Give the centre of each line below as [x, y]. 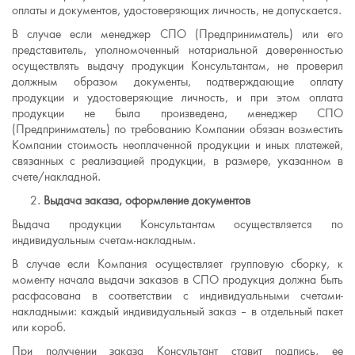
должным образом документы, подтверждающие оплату [177, 82]
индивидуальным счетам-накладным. [104, 240]
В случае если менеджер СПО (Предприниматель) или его [177, 34]
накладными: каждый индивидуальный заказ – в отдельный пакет [177, 311]
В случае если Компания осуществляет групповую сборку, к [177, 264]
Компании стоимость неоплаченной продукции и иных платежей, [177, 145]
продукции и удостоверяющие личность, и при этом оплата [177, 97]
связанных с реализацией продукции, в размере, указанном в [177, 161]
